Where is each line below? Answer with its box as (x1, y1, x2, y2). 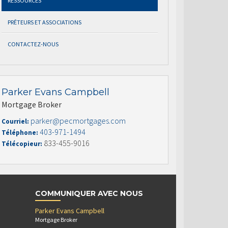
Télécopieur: (2, 139, 44, 148)
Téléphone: (2, 128, 40, 137)
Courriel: (2, 117, 31, 126)
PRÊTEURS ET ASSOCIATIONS (8, 18, 81, 26)
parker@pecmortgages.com (31, 116, 126, 126)
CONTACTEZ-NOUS (8, 40, 59, 48)
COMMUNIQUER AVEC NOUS (35, 189, 143, 198)
